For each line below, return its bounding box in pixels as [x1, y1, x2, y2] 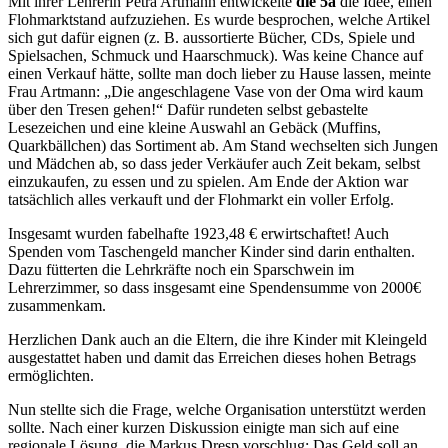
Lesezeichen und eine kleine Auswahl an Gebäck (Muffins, [8, 118, 381, 136]
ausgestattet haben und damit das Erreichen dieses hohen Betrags [8, 348, 416, 366]
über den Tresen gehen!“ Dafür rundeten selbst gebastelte [8, 100, 368, 118]
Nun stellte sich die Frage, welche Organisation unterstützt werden [8, 400, 426, 418]
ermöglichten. [8, 366, 94, 384]
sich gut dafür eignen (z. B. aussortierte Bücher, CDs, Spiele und [8, 28, 415, 46]
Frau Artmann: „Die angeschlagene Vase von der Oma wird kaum [8, 82, 423, 100]
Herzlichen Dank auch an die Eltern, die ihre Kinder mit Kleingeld [8, 330, 427, 348]
